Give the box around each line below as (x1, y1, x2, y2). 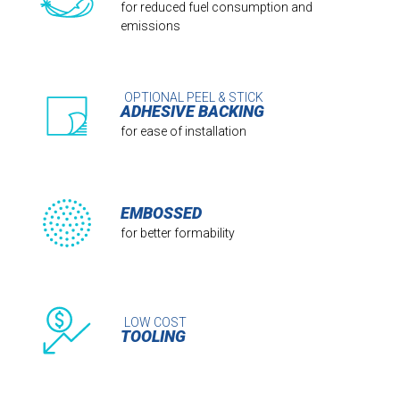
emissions (120, 19, 180, 34)
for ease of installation (120, 123, 246, 138)
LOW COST (124, 314, 187, 329)
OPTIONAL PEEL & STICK (124, 90, 264, 105)
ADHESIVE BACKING (120, 102, 264, 121)
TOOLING (120, 326, 186, 346)
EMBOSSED (120, 204, 202, 223)
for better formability (120, 225, 235, 240)
